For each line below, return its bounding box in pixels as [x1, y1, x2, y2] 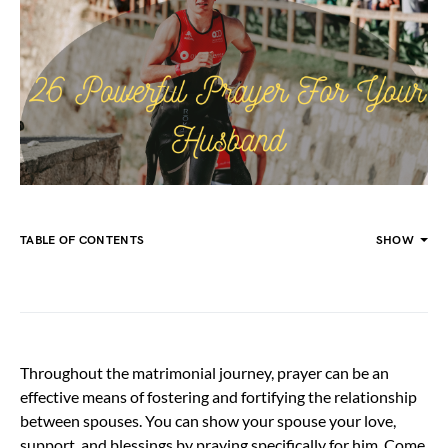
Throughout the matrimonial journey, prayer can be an [20, 362, 389, 382]
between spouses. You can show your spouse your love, [20, 410, 396, 430]
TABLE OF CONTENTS [20, 232, 145, 248]
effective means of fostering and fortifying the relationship [20, 386, 417, 406]
